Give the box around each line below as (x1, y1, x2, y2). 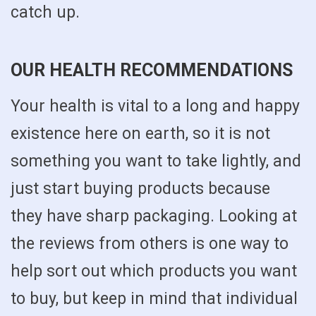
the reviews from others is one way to (11, 234, 288, 254)
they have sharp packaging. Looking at (11, 207, 297, 226)
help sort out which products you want (11, 262, 297, 281)
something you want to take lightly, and (11, 152, 301, 171)
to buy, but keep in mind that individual (11, 289, 298, 309)
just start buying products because (11, 179, 270, 199)
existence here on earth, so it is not (11, 124, 270, 144)
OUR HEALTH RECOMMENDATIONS (11, 59, 293, 80)
